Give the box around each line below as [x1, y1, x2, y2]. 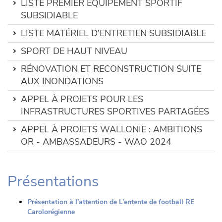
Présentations [7, 171, 99, 192]
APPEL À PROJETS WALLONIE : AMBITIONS [21, 123, 202, 135]
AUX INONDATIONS [21, 75, 104, 87]
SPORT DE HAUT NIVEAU [21, 45, 127, 57]
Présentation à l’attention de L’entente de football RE [27, 197, 194, 207]
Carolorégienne [27, 207, 75, 217]
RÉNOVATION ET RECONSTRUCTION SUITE [21, 63, 201, 75]
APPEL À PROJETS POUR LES [21, 93, 143, 105]
